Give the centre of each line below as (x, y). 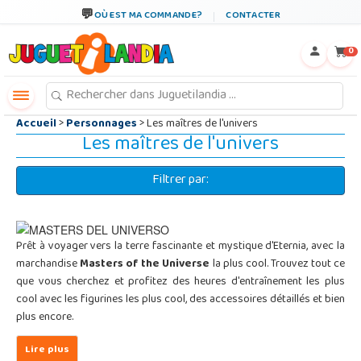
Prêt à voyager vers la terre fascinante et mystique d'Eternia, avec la (180, 247)
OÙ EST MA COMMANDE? (148, 16)
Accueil (37, 124)
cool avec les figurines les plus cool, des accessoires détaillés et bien (180, 301)
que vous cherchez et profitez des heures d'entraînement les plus (180, 283)
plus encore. (45, 318)
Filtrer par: (180, 180)
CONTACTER (253, 16)
